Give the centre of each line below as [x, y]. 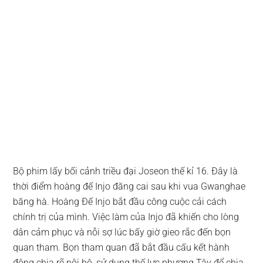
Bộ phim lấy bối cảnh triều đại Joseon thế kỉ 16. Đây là [126, 171]
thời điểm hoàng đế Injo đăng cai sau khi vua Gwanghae [129, 186]
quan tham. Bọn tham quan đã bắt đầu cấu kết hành [122, 247]
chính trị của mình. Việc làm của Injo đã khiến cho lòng [126, 217]
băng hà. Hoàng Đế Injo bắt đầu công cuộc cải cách [120, 201]
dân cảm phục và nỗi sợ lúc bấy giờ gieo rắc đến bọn [122, 232]
